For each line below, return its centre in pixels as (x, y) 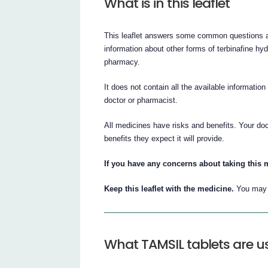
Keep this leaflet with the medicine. (169, 188)
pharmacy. (122, 62)
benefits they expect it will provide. (165, 138)
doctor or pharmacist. (141, 100)
